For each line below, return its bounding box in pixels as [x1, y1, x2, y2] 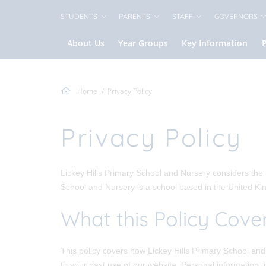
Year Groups [118, 37, 168, 49]
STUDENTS [61, 12, 97, 21]
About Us [67, 37, 104, 49]
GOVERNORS [214, 12, 258, 21]
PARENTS [119, 12, 151, 21]
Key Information [182, 37, 248, 49]
